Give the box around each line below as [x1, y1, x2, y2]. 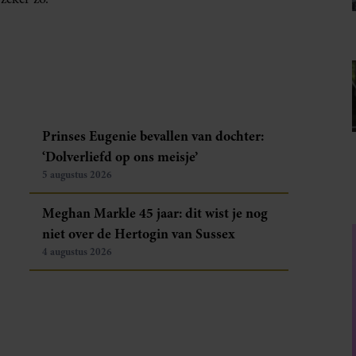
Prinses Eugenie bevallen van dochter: [42, 126, 265, 145]
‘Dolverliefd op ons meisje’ [42, 146, 199, 166]
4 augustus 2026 [42, 244, 113, 259]
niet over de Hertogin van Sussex [42, 223, 235, 243]
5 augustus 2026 [42, 167, 113, 182]
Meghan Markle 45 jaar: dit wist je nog [42, 203, 269, 222]
